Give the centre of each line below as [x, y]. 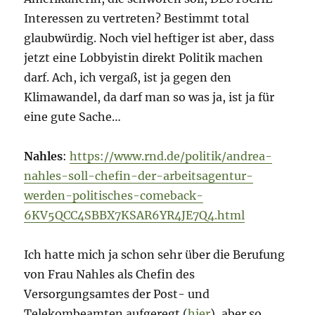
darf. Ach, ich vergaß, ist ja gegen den [128, 78]
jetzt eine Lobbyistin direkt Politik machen [144, 58]
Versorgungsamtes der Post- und [117, 294]
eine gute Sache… [73, 117]
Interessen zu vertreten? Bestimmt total [137, 19]
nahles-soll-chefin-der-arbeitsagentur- [139, 176]
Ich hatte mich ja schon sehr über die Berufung [155, 255]
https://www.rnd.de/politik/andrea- [171, 156]
